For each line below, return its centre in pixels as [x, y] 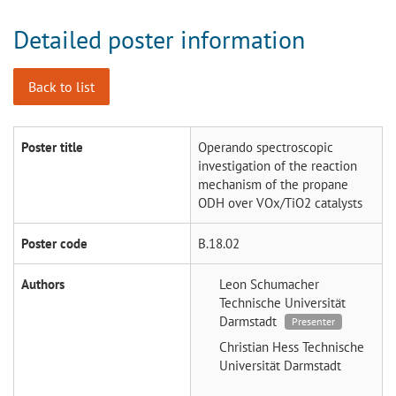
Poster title [52, 147]
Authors [43, 284]
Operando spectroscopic [266, 147]
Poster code [54, 243]
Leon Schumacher [269, 284]
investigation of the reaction [278, 165]
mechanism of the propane [273, 184]
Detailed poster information [159, 39]
